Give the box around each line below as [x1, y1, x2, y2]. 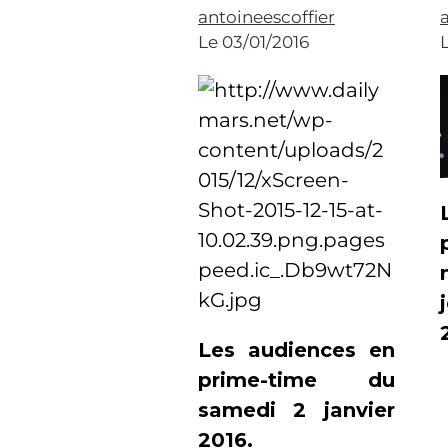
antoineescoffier [198, 7, 335, 27]
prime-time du [198, 368, 395, 392]
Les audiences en [198, 338, 395, 362]
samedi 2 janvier [198, 398, 395, 422]
